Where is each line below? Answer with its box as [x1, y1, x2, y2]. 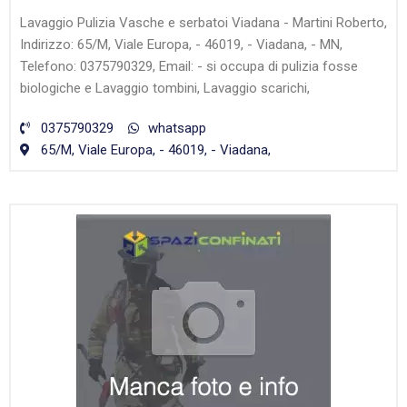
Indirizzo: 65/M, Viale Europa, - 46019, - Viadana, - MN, [20, 36, 342, 54]
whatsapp [148, 120, 206, 137]
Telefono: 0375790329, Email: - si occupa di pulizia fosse [20, 58, 358, 75]
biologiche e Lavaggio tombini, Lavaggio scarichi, [20, 80, 310, 97]
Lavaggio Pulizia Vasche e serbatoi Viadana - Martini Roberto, [20, 15, 387, 32]
